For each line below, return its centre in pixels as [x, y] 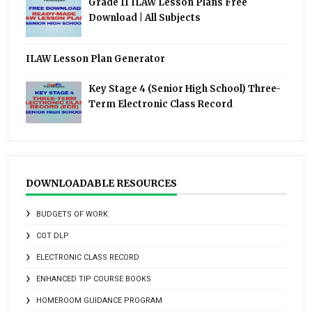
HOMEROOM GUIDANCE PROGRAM [100, 301]
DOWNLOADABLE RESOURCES [102, 184]
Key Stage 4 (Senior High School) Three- [185, 89]
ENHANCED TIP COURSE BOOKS [94, 279]
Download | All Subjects [145, 18]
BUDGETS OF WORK [72, 214]
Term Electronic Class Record [161, 104]
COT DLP [53, 236]
